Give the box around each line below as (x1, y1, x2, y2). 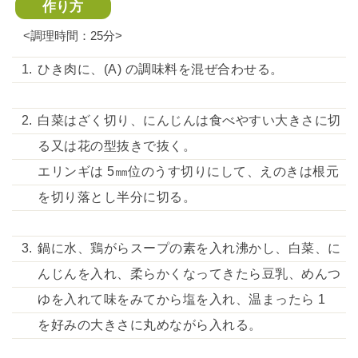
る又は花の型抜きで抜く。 (38, 139, 197, 153)
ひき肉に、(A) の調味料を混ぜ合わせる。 (38, 62, 284, 76)
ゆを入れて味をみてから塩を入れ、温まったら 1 (38, 292, 326, 306)
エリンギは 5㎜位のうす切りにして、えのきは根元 (38, 165, 340, 178)
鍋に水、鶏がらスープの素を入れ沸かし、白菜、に (38, 241, 341, 255)
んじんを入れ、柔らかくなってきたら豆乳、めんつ (38, 267, 341, 280)
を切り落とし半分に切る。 (38, 190, 197, 204)
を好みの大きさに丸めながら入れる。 (38, 318, 262, 332)
